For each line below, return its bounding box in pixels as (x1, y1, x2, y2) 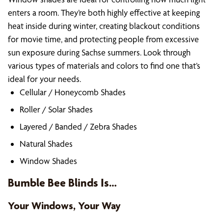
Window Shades (20, 156, 77, 166)
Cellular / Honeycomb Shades (20, 87, 126, 97)
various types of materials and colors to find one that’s (8, 60, 200, 71)
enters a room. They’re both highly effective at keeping (8, 7, 200, 18)
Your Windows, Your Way (8, 199, 121, 212)
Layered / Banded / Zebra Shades (20, 121, 137, 132)
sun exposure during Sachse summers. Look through (8, 47, 191, 57)
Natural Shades (20, 138, 73, 149)
